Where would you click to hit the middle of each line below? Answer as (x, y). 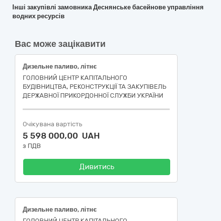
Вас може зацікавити (60, 44)
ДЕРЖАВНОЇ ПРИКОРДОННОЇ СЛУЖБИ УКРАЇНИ (93, 95)
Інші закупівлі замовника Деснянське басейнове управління (108, 7)
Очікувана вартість (53, 124)
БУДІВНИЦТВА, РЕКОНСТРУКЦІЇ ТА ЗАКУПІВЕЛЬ (94, 87)
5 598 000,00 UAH (61, 136)
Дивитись (97, 167)
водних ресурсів (38, 16)
